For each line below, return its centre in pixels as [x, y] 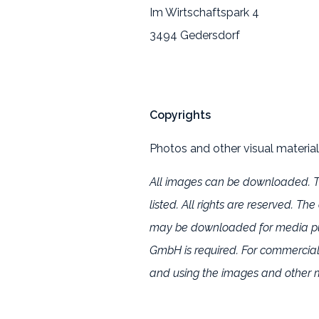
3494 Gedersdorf [195, 35]
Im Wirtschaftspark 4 [204, 12]
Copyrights [180, 115]
